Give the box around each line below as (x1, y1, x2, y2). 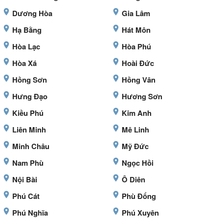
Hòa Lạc (12, 41, 40, 52)
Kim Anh (122, 108, 152, 119)
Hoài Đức (122, 58, 154, 69)
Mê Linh (122, 124, 149, 135)
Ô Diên (122, 174, 145, 185)
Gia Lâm (122, 8, 150, 19)
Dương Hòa (12, 8, 52, 19)
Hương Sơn (122, 91, 162, 102)
